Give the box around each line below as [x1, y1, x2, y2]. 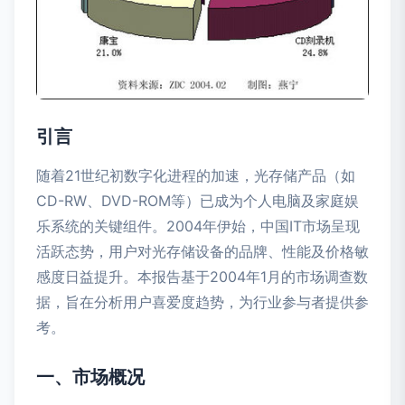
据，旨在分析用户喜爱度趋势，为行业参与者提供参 [36, 292, 369, 311]
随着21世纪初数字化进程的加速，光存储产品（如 [36, 165, 355, 184]
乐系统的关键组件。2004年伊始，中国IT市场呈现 [36, 216, 360, 235]
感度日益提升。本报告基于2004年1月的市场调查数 [36, 267, 368, 286]
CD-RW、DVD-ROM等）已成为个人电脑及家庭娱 [36, 191, 359, 210]
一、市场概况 [36, 365, 145, 388]
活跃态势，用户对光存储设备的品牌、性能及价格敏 [36, 241, 369, 260]
